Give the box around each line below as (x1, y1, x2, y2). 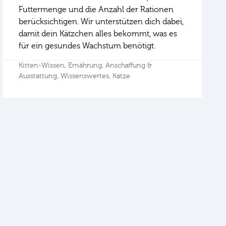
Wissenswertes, (61, 72, 113, 81)
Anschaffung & (105, 62, 152, 70)
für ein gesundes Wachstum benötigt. (19, 41, 156, 51)
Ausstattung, (19, 72, 61, 81)
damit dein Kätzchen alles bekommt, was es (19, 29, 178, 39)
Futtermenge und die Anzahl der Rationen (19, 5, 174, 15)
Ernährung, (68, 62, 106, 70)
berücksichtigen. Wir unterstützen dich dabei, (19, 17, 184, 27)
